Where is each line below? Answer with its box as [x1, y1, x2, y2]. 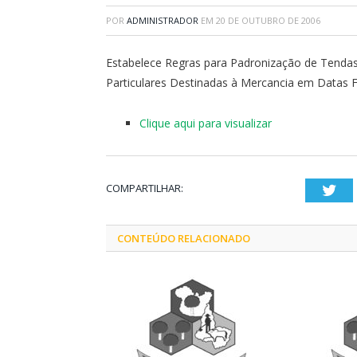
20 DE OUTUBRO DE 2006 [216, 14, 320, 26]
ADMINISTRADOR [127, 14, 198, 26]
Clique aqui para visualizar [139, 115, 272, 131]
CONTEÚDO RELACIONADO [117, 230, 250, 245]
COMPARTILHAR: [106, 180, 183, 195]
